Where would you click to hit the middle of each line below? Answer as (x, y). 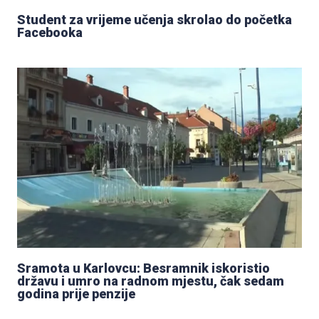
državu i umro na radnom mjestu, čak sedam (151, 281)
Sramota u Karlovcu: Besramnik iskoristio (143, 268)
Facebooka (50, 32)
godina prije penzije (76, 293)
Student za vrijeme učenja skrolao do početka (155, 19)
